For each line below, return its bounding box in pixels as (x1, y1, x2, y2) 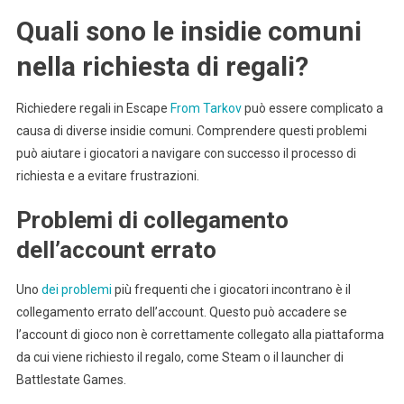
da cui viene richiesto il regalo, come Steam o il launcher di (15, 349, 344, 364)
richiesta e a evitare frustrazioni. (15, 168, 199, 183)
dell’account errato (15, 235, 216, 263)
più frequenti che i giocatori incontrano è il (111, 281, 351, 297)
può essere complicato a (241, 100, 383, 115)
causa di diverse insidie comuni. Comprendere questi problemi (15, 123, 367, 138)
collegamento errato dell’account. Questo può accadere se (15, 304, 347, 319)
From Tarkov (170, 100, 242, 115)
